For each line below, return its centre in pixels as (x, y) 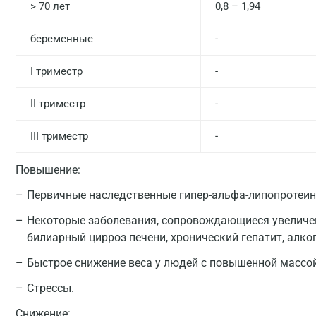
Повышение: (48, 170)
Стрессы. (50, 288)
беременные (62, 39)
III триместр (59, 136)
